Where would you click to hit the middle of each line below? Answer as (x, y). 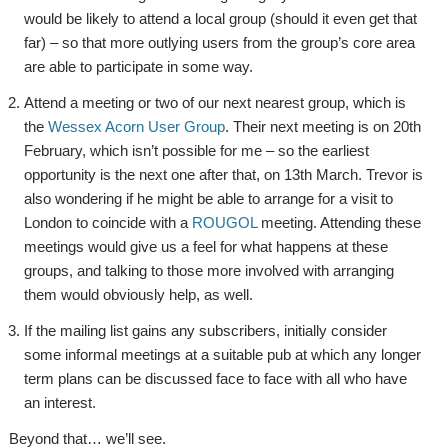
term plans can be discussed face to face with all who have (216, 378)
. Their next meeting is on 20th (323, 126)
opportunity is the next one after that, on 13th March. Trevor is (224, 174)
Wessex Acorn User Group (137, 126)
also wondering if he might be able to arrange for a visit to (209, 198)
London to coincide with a (108, 222)
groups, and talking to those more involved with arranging (209, 270)
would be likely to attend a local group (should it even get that (221, 18)
